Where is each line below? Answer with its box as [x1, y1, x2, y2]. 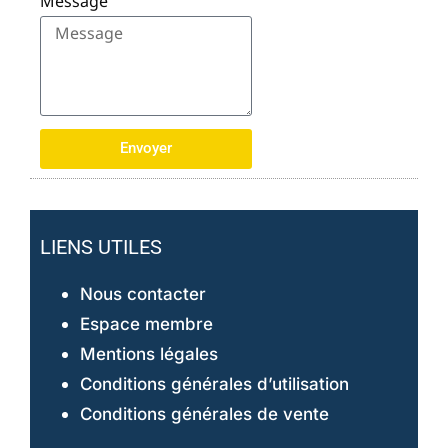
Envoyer [119, 139, 172, 157]
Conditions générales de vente [80, 403, 329, 424]
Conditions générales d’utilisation [80, 373, 349, 394]
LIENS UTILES [40, 234, 162, 259]
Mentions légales [80, 343, 218, 364]
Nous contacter [80, 283, 206, 304]
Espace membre [80, 313, 213, 334]
